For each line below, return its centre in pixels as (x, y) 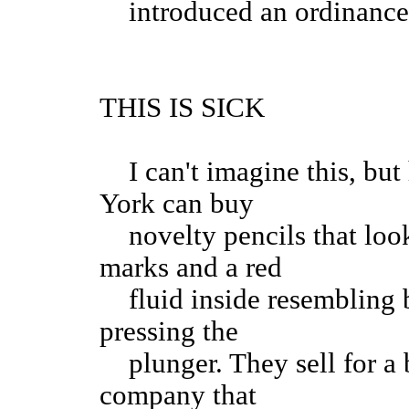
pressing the (169, 332)
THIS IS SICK (182, 108)
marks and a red (191, 268)
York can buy (177, 204)
